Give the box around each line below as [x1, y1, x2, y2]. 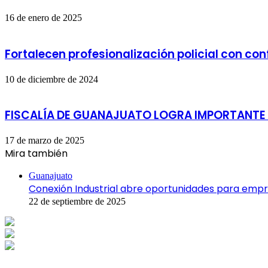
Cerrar [4, 160, 28, 171]
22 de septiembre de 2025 [29, 196, 126, 207]
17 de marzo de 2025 [5, 135, 84, 146]
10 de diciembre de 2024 [5, 74, 98, 84]
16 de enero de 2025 [5, 13, 82, 23]
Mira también [5, 147, 68, 161]
